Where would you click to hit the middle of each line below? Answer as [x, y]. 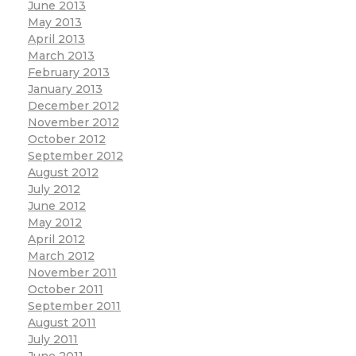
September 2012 [75, 156]
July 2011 [53, 340]
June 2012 [57, 206]
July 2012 [54, 190]
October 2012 [67, 139]
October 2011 [66, 290]
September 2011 [74, 306]
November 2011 [72, 273]
